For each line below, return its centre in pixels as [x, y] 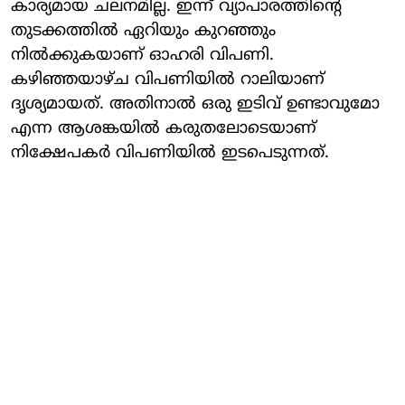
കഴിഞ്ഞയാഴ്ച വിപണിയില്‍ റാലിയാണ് [168, 80]
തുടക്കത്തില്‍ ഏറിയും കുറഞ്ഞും [143, 31]
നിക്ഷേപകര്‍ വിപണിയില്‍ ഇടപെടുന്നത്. [170, 153]
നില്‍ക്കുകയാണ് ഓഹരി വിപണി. [142, 55]
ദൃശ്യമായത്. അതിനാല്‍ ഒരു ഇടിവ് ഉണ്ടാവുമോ [195, 104]
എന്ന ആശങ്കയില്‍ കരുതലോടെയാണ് [164, 128]
